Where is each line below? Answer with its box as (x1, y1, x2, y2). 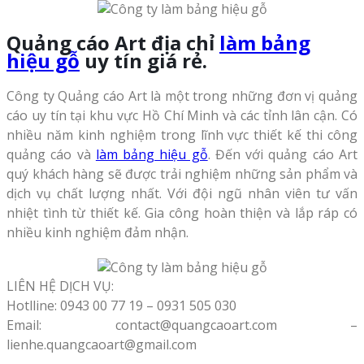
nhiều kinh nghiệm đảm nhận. (6, 223, 188, 241)
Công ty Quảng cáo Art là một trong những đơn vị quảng (6, 87, 357, 105)
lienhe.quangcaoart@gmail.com (6, 336, 197, 353)
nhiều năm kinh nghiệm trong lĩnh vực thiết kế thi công (6, 126, 357, 144)
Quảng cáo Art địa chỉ (6, 29, 219, 57)
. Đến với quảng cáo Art (207, 145, 358, 163)
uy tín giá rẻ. (80, 47, 207, 75)
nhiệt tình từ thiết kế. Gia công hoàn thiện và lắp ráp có (6, 204, 357, 222)
